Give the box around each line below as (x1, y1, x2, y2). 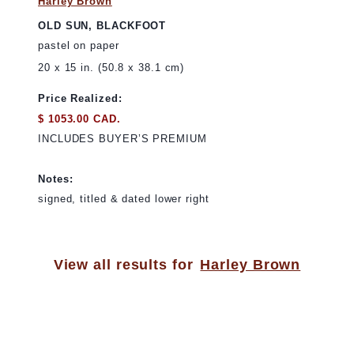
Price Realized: (38, 92, 122, 105)
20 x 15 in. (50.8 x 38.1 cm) (38, 62, 185, 74)
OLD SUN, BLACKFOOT (38, 19, 167, 32)
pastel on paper (38, 40, 119, 52)
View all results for (53, 256, 194, 273)
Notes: (38, 172, 73, 185)
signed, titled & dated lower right (38, 192, 209, 205)
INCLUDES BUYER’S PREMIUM (38, 133, 207, 145)
